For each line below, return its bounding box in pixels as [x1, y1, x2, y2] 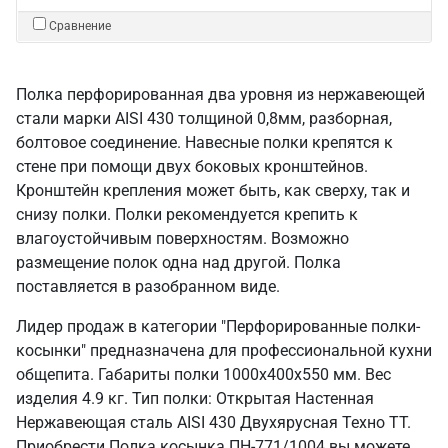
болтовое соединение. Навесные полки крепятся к [16, 133, 393, 152]
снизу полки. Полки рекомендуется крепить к [16, 205, 358, 224]
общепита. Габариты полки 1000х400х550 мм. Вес [16, 365, 391, 384]
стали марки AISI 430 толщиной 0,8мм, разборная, [16, 109, 392, 128]
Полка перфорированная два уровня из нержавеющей [16, 85, 425, 104]
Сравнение [49, 19, 111, 33]
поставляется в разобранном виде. [16, 277, 280, 296]
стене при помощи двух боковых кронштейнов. [16, 157, 368, 176]
